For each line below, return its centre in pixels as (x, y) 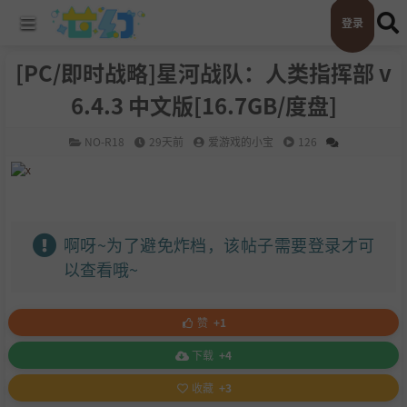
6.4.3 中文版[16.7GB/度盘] (203, 105)
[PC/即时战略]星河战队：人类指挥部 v (203, 72)
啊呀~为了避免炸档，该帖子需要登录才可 (218, 244)
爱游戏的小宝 (241, 141)
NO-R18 (104, 141)
